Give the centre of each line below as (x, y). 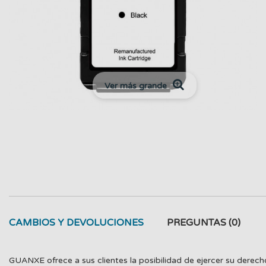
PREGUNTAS (198, 223)
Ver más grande (136, 85)
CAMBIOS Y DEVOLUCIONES (76, 223)
